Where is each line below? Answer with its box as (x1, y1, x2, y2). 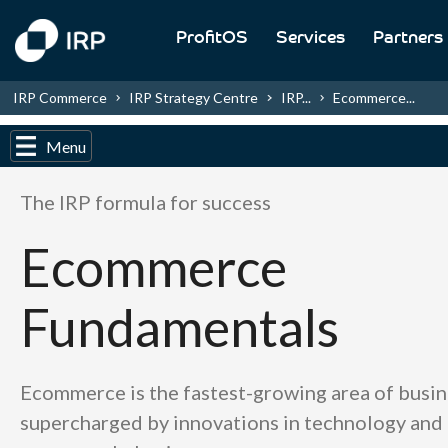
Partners (372, 30, 443, 47)
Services (275, 30, 345, 47)
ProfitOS (175, 30, 248, 47)
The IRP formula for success (20, 190, 271, 214)
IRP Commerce (13, 89, 107, 106)
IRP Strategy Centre (129, 89, 259, 106)
